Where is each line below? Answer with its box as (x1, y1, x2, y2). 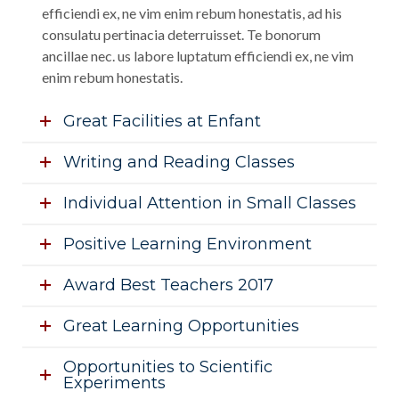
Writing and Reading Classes (63, 152, 295, 172)
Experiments (63, 373, 166, 393)
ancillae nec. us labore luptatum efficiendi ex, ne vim (42, 47, 354, 64)
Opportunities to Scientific (63, 357, 273, 377)
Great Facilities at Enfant (63, 111, 261, 131)
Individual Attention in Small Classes (63, 193, 356, 213)
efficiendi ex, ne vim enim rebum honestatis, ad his (42, 4, 342, 21)
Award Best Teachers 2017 (63, 275, 273, 295)
